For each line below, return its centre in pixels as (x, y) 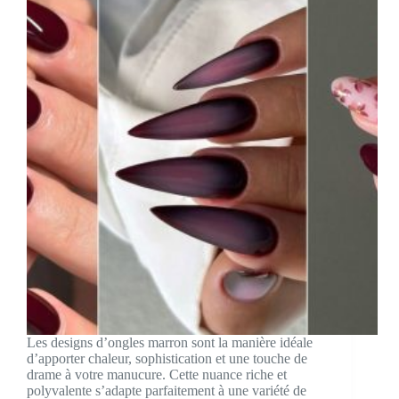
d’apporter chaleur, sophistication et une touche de (167, 359)
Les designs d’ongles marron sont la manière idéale (170, 343)
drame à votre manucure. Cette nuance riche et (157, 375)
